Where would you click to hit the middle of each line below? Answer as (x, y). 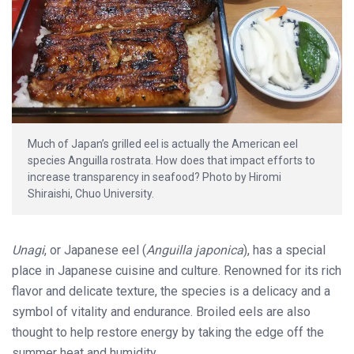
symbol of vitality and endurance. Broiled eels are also (161, 312)
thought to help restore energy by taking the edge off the (168, 333)
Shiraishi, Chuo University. (91, 194)
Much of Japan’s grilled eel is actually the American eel (163, 144)
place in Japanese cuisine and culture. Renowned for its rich (177, 271)
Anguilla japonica (195, 250)
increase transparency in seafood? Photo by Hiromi (154, 177)
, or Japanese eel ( (95, 250)
